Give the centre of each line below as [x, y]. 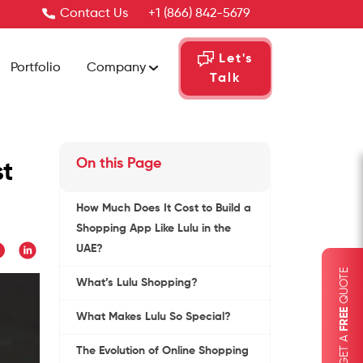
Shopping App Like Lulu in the [154, 228]
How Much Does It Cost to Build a [164, 208]
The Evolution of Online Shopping [162, 351]
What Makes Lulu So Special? [154, 317]
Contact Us [94, 14]
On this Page [119, 164]
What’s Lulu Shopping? [137, 283]
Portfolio [35, 68]
